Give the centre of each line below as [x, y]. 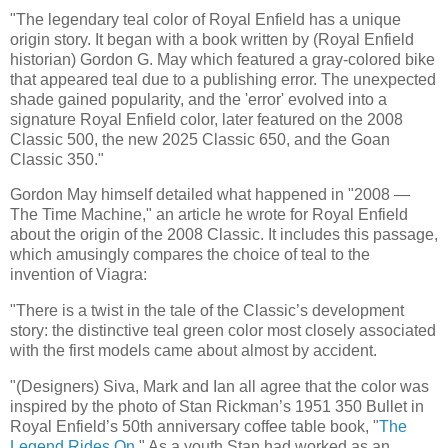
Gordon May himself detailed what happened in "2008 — [210, 195]
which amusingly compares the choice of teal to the [190, 255]
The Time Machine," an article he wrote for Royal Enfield [209, 215]
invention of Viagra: [78, 275]
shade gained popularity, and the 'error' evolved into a [198, 99]
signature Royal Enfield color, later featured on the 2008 [206, 119]
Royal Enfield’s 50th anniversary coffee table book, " [194, 427]
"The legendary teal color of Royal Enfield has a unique [205, 19]
